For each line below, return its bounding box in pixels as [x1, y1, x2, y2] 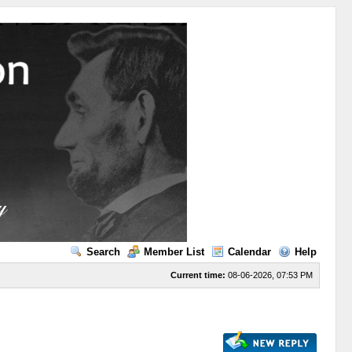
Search [86, 246, 120, 258]
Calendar [227, 246, 271, 258]
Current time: [170, 270, 225, 280]
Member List [143, 246, 204, 258]
